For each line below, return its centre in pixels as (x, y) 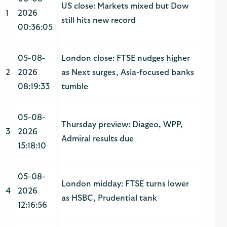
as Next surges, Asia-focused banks (127, 73)
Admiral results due (97, 139)
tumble (74, 87)
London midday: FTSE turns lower (125, 184)
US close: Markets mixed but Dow (125, 6)
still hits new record (98, 21)
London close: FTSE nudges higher (125, 59)
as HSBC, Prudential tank (109, 198)
